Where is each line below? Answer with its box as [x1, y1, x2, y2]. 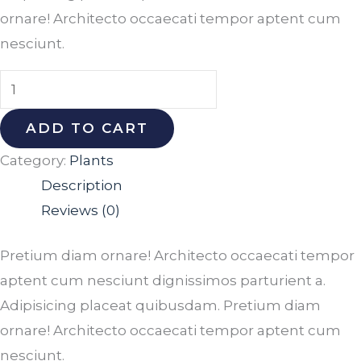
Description [41, 176, 122, 193]
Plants [69, 151, 114, 168]
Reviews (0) [41, 201, 120, 218]
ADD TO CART [26, 119, 148, 136]
